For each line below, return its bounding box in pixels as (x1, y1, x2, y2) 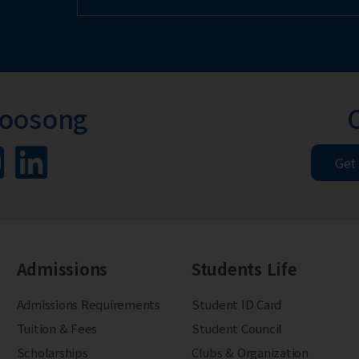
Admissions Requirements (16, 296, 160, 313)
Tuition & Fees (16, 320, 98, 337)
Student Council (191, 320, 283, 337)
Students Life (191, 257, 297, 281)
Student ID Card (191, 296, 282, 313)
